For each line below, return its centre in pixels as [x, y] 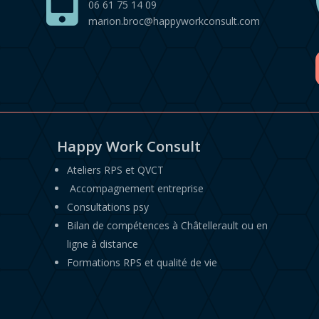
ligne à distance [102, 244]
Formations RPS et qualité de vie [142, 262]
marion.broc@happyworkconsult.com [174, 21]
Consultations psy [108, 206]
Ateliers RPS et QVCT [115, 169]
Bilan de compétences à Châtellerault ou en [167, 225]
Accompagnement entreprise [136, 188]
